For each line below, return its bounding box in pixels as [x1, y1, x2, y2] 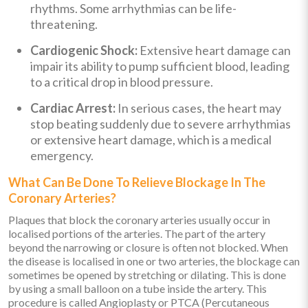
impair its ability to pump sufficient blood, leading [30, 58, 289, 74]
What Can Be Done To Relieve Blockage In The [8, 174, 265, 190]
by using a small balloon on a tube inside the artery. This [8, 281, 267, 295]
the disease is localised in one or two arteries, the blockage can [8, 254, 300, 267]
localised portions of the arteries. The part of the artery [8, 226, 265, 240]
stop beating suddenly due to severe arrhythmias [30, 115, 291, 131]
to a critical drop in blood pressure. [30, 74, 213, 89]
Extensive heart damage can [137, 42, 291, 58]
